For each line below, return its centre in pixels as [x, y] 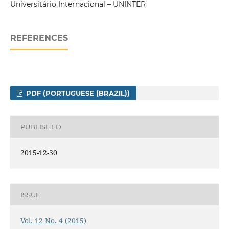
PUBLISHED [41, 127]
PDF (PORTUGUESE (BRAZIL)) [77, 93]
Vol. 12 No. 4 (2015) [53, 221]
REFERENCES [39, 38]
